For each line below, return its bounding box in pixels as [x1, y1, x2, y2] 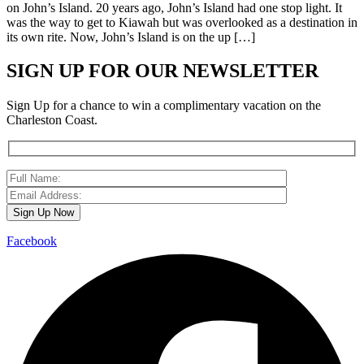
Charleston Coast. [6, 113, 97, 128]
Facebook [6, 233, 57, 248]
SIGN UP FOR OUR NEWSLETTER [6, 60, 318, 82]
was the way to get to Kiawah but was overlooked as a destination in [6, 15, 357, 29]
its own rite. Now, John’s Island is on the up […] [6, 29, 255, 44]
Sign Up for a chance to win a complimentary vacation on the [6, 98, 321, 113]
